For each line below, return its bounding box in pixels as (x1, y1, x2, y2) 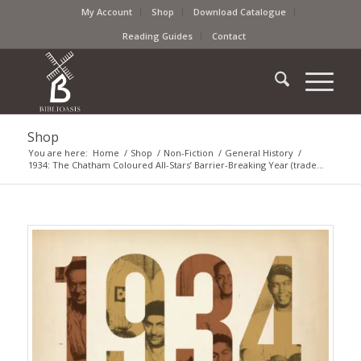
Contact (212, 30, 247, 42)
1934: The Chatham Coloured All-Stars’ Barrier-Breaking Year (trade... (27, 159, 324, 171)
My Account (81, 6, 133, 18)
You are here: (27, 147, 88, 159)
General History (224, 147, 293, 159)
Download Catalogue (193, 6, 287, 18)
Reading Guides (122, 30, 193, 42)
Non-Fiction (163, 147, 214, 159)
